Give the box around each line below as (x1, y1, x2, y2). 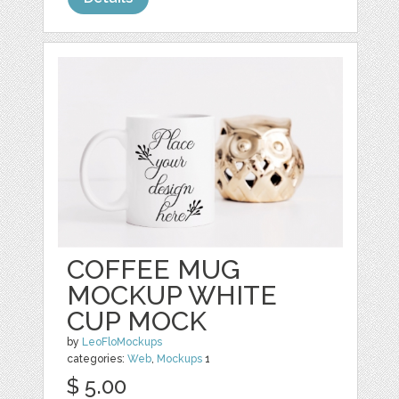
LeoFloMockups (82, 336, 163, 349)
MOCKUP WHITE (67, 280, 278, 312)
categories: (67, 353, 128, 366)
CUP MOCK (67, 305, 208, 338)
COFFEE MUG (67, 254, 241, 286)
